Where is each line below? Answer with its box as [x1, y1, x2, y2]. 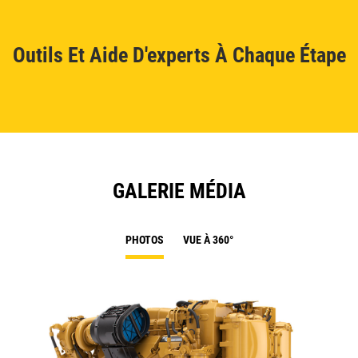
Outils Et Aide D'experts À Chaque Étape [12, 43, 346, 68]
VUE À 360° [182, 233, 233, 247]
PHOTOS [125, 233, 164, 247]
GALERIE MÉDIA [112, 179, 246, 204]
